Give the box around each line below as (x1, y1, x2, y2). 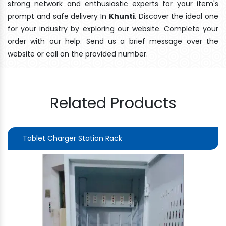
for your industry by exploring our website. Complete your (8, 23, 218, 34)
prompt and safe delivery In (8, 11, 109, 21)
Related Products (49, 92, 177, 114)
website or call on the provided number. (8, 48, 148, 59)
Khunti (108, 11, 135, 21)
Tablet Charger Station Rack (23, 133, 122, 143)
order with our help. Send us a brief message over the (8, 36, 218, 46)
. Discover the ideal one (134, 11, 219, 21)
